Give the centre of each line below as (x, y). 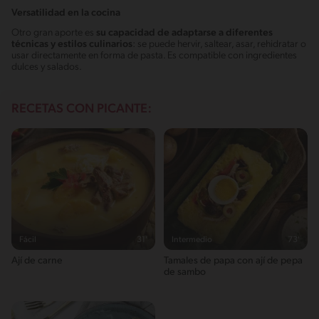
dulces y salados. (47, 67)
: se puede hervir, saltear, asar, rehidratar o (219, 44)
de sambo (185, 272)
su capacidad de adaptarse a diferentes (184, 33)
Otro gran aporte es (54, 33)
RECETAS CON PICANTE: (82, 109)
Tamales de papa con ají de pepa (233, 261)
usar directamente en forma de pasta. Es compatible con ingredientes (154, 56)
